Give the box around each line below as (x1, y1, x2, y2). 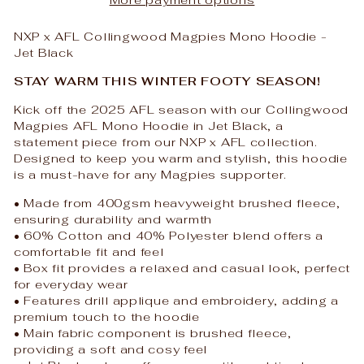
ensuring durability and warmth (14, 210, 213, 227)
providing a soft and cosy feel (14, 340, 208, 357)
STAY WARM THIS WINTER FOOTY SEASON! (14, 72, 321, 89)
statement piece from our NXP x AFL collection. (14, 133, 318, 149)
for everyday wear (14, 275, 128, 292)
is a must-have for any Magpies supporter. (14, 166, 288, 182)
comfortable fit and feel (14, 243, 164, 259)
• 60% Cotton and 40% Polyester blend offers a (14, 227, 324, 243)
